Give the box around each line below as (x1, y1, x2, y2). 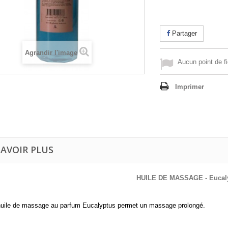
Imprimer (175, 83, 204, 91)
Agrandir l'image (24, 49, 77, 56)
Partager (170, 30, 197, 37)
